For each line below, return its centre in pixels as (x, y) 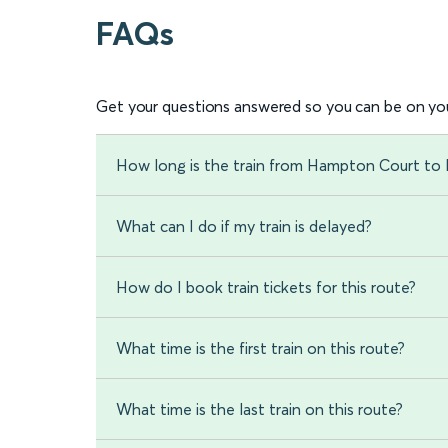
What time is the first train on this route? (260, 348)
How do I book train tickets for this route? (266, 287)
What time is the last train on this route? (259, 409)
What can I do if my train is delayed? (244, 226)
